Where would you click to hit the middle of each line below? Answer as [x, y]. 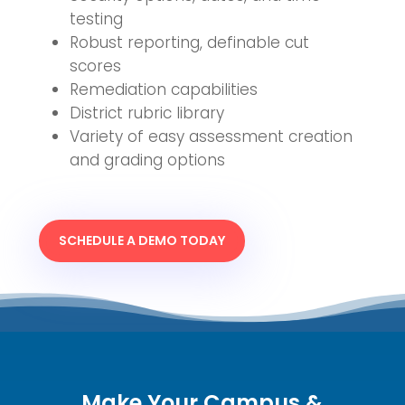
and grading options [147, 160]
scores [95, 66]
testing [96, 19]
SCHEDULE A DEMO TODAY [141, 240]
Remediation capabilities [163, 89]
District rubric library [146, 113]
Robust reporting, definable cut [189, 42]
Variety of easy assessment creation [211, 136]
